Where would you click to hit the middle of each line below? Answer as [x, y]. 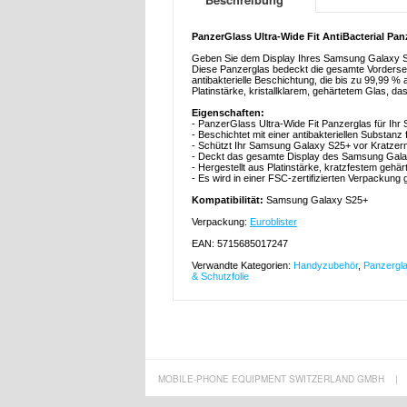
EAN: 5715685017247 [240, 244]
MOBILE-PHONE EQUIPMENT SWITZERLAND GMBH [271, 379]
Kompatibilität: [229, 200]
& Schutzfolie [220, 277]
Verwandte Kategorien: [243, 266]
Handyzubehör [326, 266]
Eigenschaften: [228, 113]
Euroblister [273, 222]
